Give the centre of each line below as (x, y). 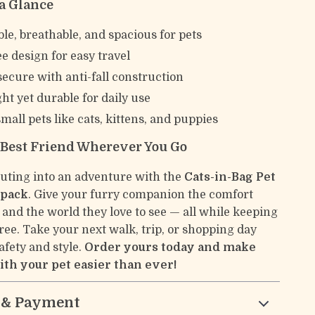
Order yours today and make (171, 247)
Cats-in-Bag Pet (230, 177)
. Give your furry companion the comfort (141, 195)
